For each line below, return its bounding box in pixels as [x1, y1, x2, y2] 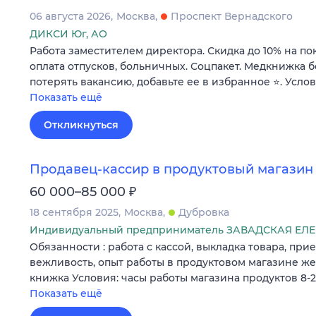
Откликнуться [44, 118, 119, 131]
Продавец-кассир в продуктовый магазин [30, 161, 313, 177]
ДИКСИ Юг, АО [30, 27, 107, 40]
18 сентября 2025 [30, 205, 119, 219]
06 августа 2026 [30, 9, 111, 23]
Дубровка [178, 205, 229, 219]
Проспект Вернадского [171, 9, 293, 23]
